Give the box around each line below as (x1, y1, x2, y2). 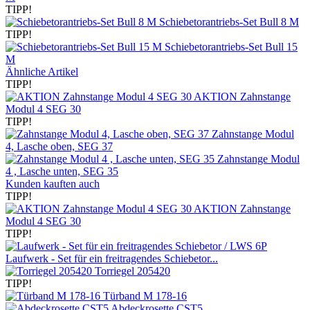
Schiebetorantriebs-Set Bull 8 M (159, 15, 299, 28)
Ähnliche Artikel (6, 65, 78, 77)
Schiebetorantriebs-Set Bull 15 (165, 40, 298, 53)
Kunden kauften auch (6, 177, 100, 190)
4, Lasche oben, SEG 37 (6, 140, 113, 152)
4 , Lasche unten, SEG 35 (6, 165, 118, 177)
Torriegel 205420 (95, 264, 170, 277)
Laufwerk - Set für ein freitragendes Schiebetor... (6, 252, 218, 264)
